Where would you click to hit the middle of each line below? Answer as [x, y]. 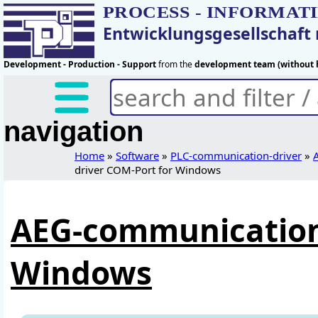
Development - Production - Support [80, 64]
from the [175, 64]
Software [137, 155]
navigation [73, 131]
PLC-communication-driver [236, 155]
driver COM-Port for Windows [147, 170]
